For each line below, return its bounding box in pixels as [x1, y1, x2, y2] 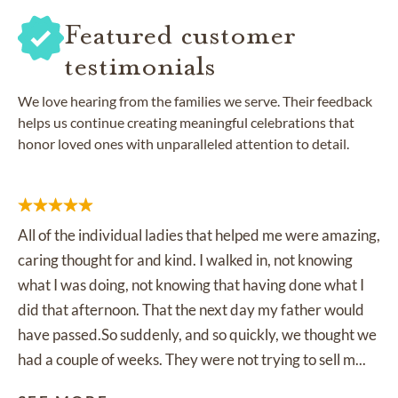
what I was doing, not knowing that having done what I [18, 275, 364, 295]
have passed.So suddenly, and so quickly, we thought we [18, 325, 377, 345]
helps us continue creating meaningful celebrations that [18, 114, 354, 131]
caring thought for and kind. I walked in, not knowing [18, 251, 353, 270]
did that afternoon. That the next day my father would [18, 300, 364, 320]
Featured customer [64, 18, 296, 52]
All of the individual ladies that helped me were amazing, [18, 226, 380, 245]
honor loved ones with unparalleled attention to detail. [18, 135, 349, 153]
